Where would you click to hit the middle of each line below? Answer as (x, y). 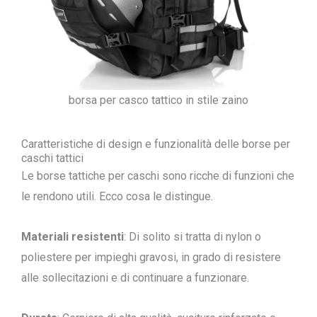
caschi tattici (52, 158)
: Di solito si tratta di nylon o (192, 237)
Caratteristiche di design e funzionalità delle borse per (156, 144)
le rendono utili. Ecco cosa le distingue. (117, 196)
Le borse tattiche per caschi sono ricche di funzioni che (158, 176)
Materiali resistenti (73, 237)
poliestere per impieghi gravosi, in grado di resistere (151, 257)
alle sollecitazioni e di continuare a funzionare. (135, 278)
